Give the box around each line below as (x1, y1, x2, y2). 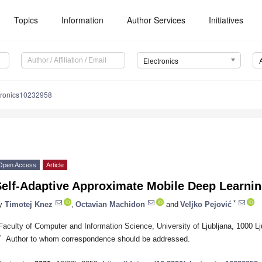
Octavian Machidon (75, 199, 145, 209)
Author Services (127, 14, 186, 26)
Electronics (143, 56, 178, 66)
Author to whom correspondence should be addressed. (5, 234, 190, 243)
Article (46, 161, 64, 169)
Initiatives (209, 14, 244, 26)
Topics (14, 14, 39, 26)
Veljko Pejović (180, 199, 232, 209)
